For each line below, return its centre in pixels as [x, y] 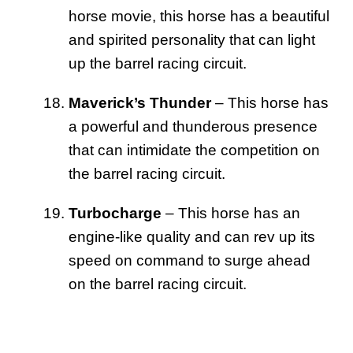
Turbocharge [115, 213]
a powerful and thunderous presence [193, 126]
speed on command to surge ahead [190, 260]
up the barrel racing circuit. [158, 63]
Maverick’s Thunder [140, 102]
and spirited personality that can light [192, 39]
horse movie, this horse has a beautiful [199, 16]
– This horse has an [231, 213]
